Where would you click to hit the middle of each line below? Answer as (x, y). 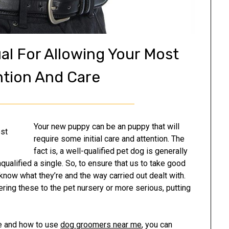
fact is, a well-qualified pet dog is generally (111, 151)
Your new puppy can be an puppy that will (107, 126)
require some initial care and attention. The (109, 139)
